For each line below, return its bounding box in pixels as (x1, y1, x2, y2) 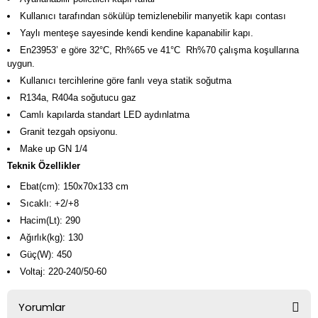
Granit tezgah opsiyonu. (19, 126, 118, 137)
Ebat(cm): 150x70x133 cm (19, 181, 128, 192)
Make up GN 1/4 (19, 143, 87, 154)
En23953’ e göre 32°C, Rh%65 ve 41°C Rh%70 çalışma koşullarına (19, 45, 299, 55)
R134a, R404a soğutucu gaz (19, 92, 136, 103)
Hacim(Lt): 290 (19, 215, 80, 226)
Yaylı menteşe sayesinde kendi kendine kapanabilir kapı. (19, 28, 253, 38)
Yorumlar (18, 300, 65, 314)
